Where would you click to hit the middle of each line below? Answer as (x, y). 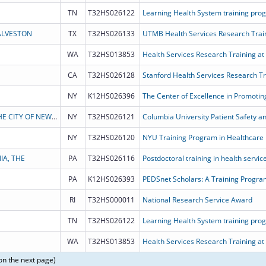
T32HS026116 (111, 158)
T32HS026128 (111, 75)
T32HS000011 (111, 199)
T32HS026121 (111, 116)
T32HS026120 (111, 137)
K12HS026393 (111, 179)
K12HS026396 (111, 96)
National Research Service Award (197, 199)
